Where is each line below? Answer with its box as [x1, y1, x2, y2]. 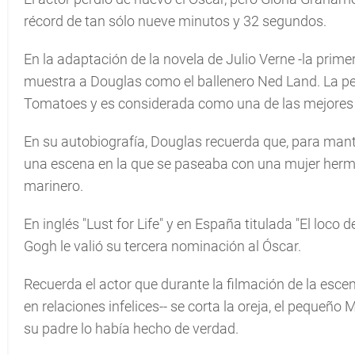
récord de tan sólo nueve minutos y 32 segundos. [24, 13, 326, 29]
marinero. [24, 177, 83, 194]
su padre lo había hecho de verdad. [24, 320, 239, 337]
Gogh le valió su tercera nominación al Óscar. [24, 238, 301, 254]
